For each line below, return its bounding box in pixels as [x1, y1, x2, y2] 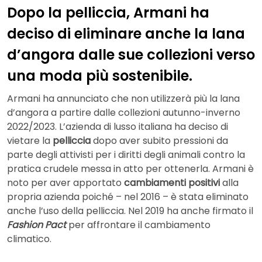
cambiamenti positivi [124, 176, 220, 190]
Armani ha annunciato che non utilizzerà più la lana [7, 92, 240, 106]
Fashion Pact [7, 218, 66, 232]
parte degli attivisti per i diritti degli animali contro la [7, 148, 245, 162]
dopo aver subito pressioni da [91, 134, 228, 148]
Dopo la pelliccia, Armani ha [7, 2, 209, 22]
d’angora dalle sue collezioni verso [7, 44, 255, 64]
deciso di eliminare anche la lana [7, 23, 245, 43]
